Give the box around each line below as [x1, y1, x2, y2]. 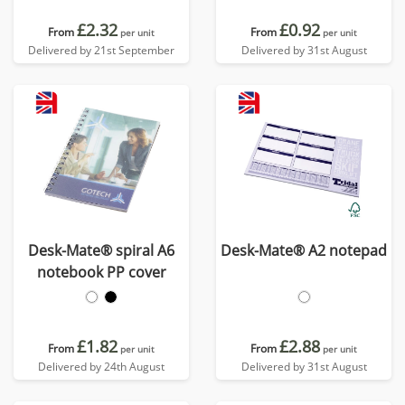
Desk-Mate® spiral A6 [28, 240, 174, 260]
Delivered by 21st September [28, 42, 174, 58]
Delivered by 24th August [38, 359, 165, 374]
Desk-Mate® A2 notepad [221, 240, 387, 260]
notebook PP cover [36, 262, 166, 282]
